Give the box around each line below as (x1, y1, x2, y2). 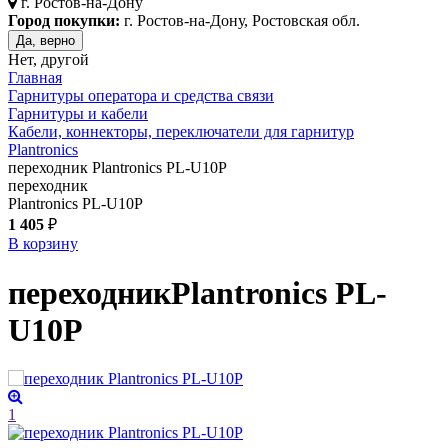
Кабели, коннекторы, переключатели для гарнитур (8, 123, 354, 141)
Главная (8, 69, 62, 87)
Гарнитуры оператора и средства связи (8, 87, 274, 105)
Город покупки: (8, 12, 120, 30)
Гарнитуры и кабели (8, 105, 148, 123)
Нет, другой (8, 51, 89, 69)
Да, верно (16, 33, 75, 49)
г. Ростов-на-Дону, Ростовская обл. (120, 12, 360, 30)
